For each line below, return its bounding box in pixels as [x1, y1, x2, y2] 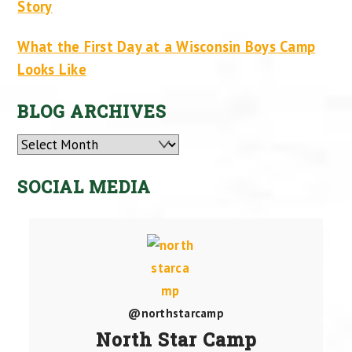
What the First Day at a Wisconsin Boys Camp [17, 37, 316, 57]
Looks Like [17, 60, 86, 79]
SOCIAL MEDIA [17, 175, 152, 199]
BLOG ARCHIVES [17, 100, 167, 123]
